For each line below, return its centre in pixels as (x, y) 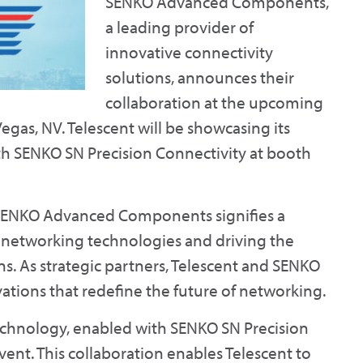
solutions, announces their (200, 77)
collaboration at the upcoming (214, 102)
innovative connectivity (189, 52)
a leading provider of (179, 27)
